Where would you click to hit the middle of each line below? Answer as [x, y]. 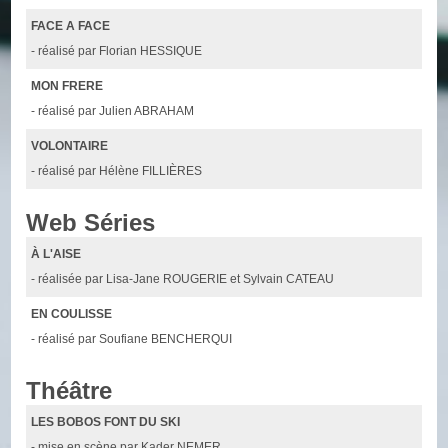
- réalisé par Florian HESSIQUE [117, 50]
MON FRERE [67, 85]
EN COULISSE [72, 313]
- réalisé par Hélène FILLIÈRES [117, 170]
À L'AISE [56, 253]
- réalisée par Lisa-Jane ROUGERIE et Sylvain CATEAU [183, 278]
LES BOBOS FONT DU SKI [106, 421]
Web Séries [91, 222]
